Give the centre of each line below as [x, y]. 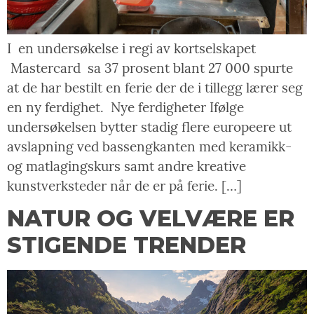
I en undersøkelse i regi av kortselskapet [131, 48]
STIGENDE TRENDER [127, 245]
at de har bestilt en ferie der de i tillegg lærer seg [155, 87]
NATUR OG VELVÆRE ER [151, 218]
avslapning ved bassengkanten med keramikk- [149, 146]
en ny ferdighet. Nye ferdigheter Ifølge [125, 107]
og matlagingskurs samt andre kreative [127, 166]
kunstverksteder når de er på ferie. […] [124, 185]
